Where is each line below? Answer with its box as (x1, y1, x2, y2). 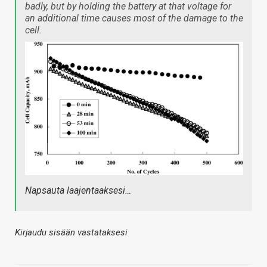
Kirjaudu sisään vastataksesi (15, 226, 128, 238)
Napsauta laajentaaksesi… (25, 184, 131, 196)
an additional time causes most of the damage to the (25, 13, 243, 24)
